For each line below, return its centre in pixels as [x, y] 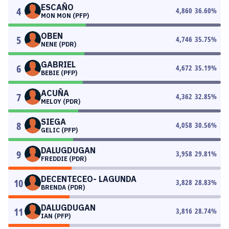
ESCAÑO [57, 7]
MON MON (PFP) [65, 16]
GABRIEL [58, 64]
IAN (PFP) [56, 216]
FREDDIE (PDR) [64, 159]
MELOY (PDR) [61, 101]
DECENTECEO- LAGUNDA [89, 179]
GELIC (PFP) [59, 130]
